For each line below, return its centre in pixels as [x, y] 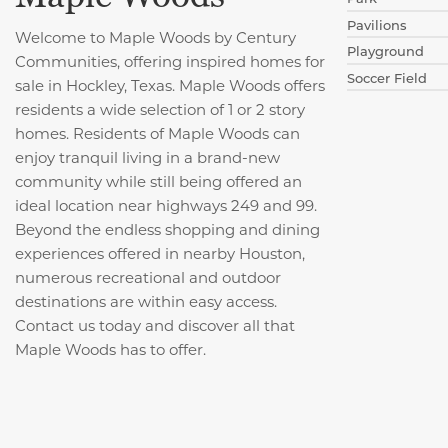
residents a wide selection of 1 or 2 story [160, 108]
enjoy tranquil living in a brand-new [147, 156]
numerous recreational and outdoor [148, 276]
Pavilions [377, 24]
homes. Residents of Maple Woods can [157, 132]
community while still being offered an [158, 180]
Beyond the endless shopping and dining [167, 228]
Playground [386, 51]
